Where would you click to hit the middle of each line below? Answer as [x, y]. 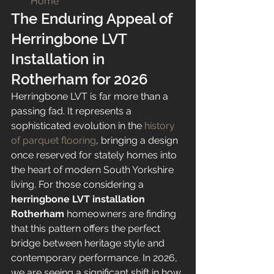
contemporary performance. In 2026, [95, 258]
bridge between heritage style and [89, 243]
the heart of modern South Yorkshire [94, 170]
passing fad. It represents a [72, 111]
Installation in [60, 59]
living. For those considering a [79, 184]
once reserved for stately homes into [95, 155]
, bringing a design [138, 140]
